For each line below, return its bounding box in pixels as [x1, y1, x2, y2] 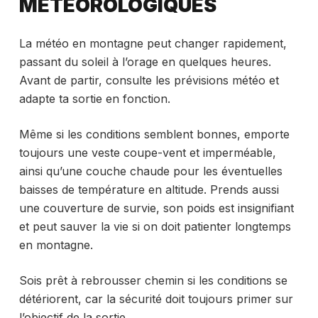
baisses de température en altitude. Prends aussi [18, 182, 279, 197]
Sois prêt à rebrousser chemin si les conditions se [18, 273, 287, 287]
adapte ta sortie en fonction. [18, 91, 170, 106]
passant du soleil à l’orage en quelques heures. [18, 54, 271, 69]
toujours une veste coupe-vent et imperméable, [18, 145, 276, 160]
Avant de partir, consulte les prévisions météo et [18, 72, 279, 87]
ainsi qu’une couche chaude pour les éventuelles [18, 163, 283, 178]
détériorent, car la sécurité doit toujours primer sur [18, 291, 293, 306]
